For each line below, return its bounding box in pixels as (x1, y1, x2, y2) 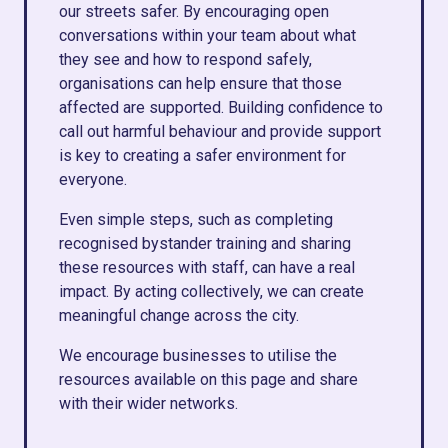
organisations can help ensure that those (59, 74, 342, 93)
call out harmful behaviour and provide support (59, 122, 381, 141)
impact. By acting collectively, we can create (59, 282, 364, 301)
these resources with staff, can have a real (59, 258, 355, 277)
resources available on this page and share (59, 370, 358, 389)
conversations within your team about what (59, 26, 356, 45)
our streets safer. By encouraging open (59, 2, 329, 21)
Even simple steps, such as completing (59, 210, 333, 229)
